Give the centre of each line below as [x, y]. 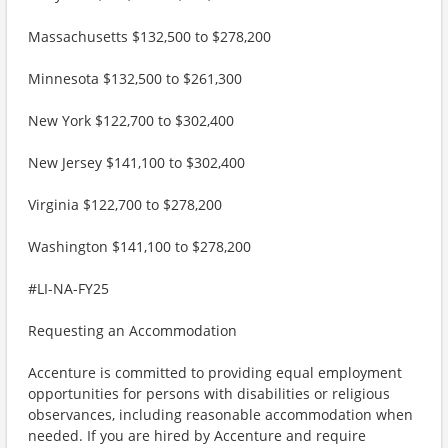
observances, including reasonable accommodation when [220, 414]
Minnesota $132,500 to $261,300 [135, 78]
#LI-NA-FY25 [68, 288]
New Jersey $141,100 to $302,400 [136, 162]
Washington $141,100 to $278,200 [139, 246]
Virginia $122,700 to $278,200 [125, 204]
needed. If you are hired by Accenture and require [197, 435]
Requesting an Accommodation [132, 330]
